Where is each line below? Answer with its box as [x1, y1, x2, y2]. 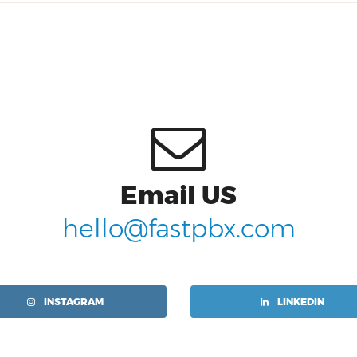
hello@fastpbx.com [61, 214, 296, 245]
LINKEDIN [274, 296, 324, 308]
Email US [120, 180, 237, 211]
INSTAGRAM [41, 296, 104, 308]
